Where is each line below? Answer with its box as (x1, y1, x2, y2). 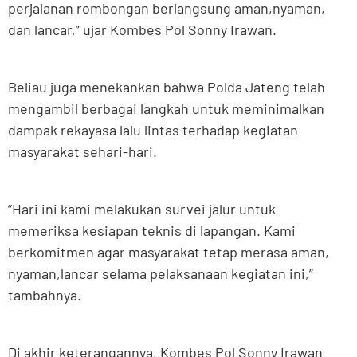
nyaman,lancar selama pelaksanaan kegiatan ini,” (8, 265, 313, 283)
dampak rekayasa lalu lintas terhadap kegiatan (8, 121, 298, 139)
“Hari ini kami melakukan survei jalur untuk (8, 200, 276, 218)
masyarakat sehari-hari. (8, 143, 157, 161)
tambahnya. (8, 286, 81, 304)
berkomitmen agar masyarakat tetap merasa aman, (8, 243, 329, 261)
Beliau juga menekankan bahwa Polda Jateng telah (8, 78, 325, 96)
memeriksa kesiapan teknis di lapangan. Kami (8, 222, 296, 240)
